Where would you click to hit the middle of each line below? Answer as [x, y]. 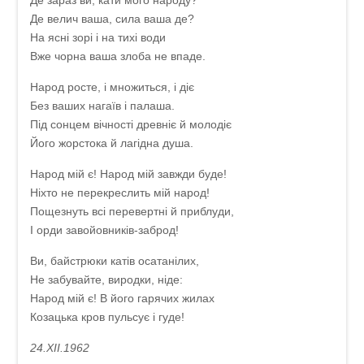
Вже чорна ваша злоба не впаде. [117, 56]
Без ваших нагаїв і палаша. [102, 106]
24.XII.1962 [59, 348]
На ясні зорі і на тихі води [97, 37]
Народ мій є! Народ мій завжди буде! [128, 174]
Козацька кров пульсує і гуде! [107, 317]
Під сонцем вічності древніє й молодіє [130, 124]
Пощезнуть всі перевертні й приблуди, [132, 211]
